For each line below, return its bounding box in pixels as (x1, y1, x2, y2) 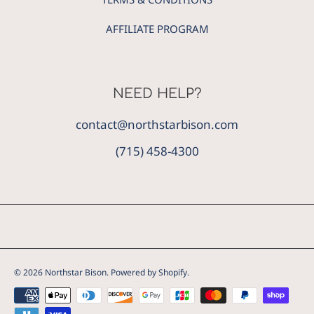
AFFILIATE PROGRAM (105, 21, 209, 36)
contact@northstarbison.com (76, 116, 238, 132)
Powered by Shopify (111, 266, 187, 278)
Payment (13, 285, 64, 301)
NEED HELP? (112, 86, 202, 101)
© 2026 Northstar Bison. (14, 266, 111, 278)
